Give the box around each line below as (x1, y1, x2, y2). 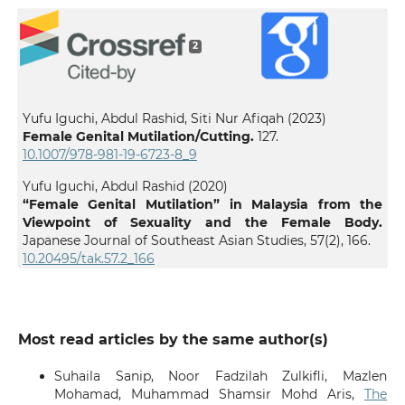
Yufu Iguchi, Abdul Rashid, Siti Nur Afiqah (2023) (22, 109, 326, 127)
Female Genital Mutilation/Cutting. (22, 127, 258, 145)
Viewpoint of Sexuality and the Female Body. (22, 213, 383, 231)
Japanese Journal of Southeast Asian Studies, (22, 231, 310, 249)
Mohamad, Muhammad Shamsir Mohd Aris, (53, 385, 365, 402)
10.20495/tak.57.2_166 (22, 250, 155, 267)
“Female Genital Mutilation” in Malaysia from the (22, 195, 383, 212)
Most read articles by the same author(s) (17, 330, 328, 348)
